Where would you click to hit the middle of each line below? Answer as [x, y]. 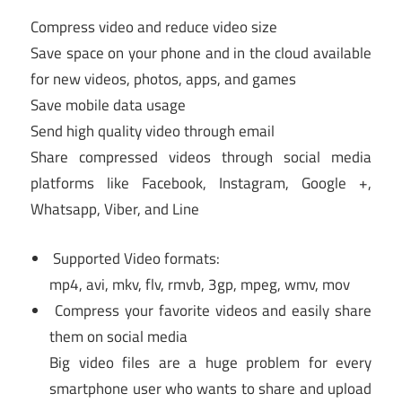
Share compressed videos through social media [201, 157]
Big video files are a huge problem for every [210, 362]
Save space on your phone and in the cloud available [201, 53]
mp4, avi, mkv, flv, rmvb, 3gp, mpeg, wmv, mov [200, 284]
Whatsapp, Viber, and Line [115, 210]
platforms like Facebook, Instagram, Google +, [201, 184]
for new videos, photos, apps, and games [163, 79]
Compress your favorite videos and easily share [210, 310]
